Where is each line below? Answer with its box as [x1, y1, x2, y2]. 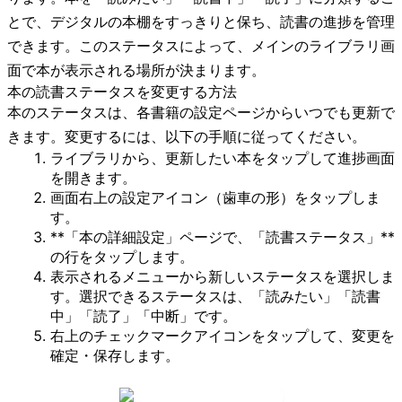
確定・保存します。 [50, 345, 179, 364]
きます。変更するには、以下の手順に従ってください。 [7, 127, 366, 145]
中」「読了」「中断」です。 [50, 306, 237, 325]
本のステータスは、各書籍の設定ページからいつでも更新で [7, 102, 395, 121]
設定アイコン [122, 188, 208, 206]
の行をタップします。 [50, 247, 194, 266]
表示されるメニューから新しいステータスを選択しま [50, 267, 395, 285]
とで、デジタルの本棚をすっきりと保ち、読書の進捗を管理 [7, 12, 395, 31]
